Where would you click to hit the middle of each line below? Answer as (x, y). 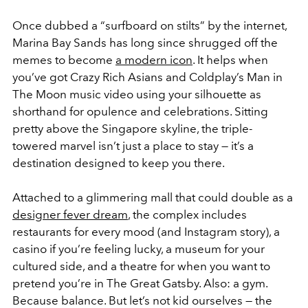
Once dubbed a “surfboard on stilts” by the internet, (150, 26)
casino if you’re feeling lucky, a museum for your (139, 249)
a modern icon (154, 60)
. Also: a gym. (233, 284)
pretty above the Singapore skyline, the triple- (132, 129)
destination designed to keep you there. (119, 163)
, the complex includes (187, 215)
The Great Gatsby (153, 284)
